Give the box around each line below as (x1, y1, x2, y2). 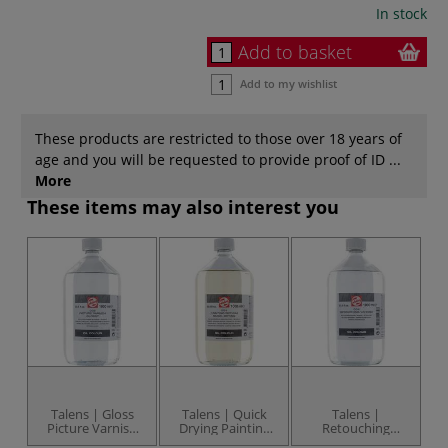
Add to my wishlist (240, 75, 337, 91)
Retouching (322, 418, 390, 437)
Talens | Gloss (50, 404, 134, 423)
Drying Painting (178, 418, 270, 437)
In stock (376, 3, 427, 23)
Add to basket (238, 39, 352, 64)
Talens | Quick (181, 404, 267, 423)
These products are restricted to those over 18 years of (35, 128, 402, 148)
